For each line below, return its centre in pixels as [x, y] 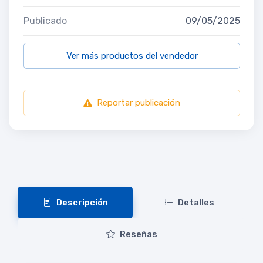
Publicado [45, 21]
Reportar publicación [139, 103]
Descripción [82, 203]
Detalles [196, 203]
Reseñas [138, 235]
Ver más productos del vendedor [132, 56]
